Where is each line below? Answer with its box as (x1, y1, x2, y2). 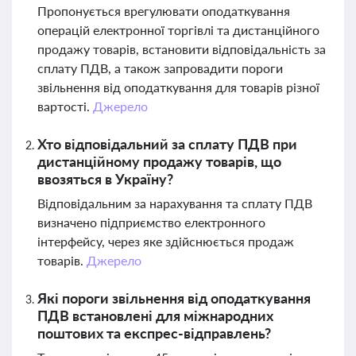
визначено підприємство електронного (37, 215, 265, 230)
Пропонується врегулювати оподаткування (37, 3, 290, 18)
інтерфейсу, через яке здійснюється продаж (37, 234, 294, 249)
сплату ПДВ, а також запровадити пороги (37, 60, 283, 75)
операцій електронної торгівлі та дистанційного (37, 22, 319, 37)
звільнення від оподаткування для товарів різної (37, 79, 319, 95)
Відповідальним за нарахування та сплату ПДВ (37, 195, 312, 211)
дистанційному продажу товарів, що (37, 153, 281, 170)
